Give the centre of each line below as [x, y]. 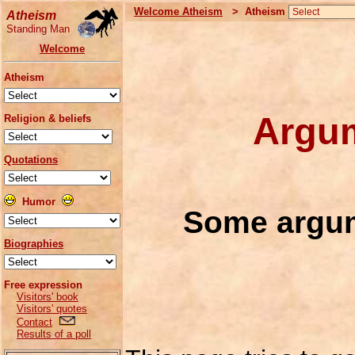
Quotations [31, 160]
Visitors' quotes [52, 309]
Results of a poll [54, 334]
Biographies [34, 244]
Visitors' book [48, 297]
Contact [34, 322]
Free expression [43, 285]
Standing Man [38, 29]
